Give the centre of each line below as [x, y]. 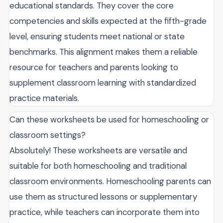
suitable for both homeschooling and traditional [98, 166]
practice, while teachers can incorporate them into [105, 212]
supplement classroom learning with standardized [103, 82]
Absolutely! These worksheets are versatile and [98, 150]
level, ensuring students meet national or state [97, 36]
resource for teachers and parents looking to [94, 67]
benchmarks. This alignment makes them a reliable [104, 52]
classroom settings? [48, 135]
